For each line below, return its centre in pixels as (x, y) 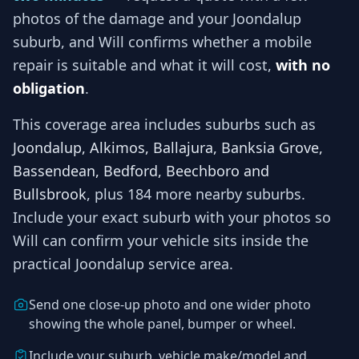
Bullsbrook (50, 194)
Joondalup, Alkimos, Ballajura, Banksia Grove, (168, 147)
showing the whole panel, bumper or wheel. (162, 323)
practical (44, 263)
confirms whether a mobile (218, 41)
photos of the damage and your (123, 18)
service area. (189, 263)
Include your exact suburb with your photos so (172, 217)
